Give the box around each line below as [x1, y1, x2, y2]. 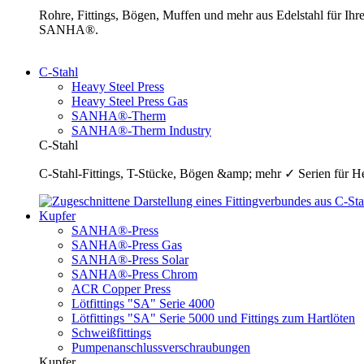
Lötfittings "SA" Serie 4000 [71, 297, 214, 311]
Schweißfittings [71, 326, 151, 340]
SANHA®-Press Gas [71, 238, 182, 253]
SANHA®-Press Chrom [71, 267, 197, 282]
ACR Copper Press [71, 282, 171, 297]
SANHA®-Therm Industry [71, 123, 211, 138]
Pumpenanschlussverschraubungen [71, 340, 250, 355]
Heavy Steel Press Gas [71, 94, 188, 109]
